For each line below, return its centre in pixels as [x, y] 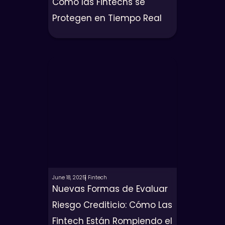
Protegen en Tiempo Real [107, 18]
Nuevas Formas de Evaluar [110, 189]
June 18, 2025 [69, 178]
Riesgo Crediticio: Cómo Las [112, 205]
